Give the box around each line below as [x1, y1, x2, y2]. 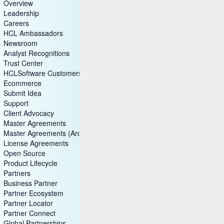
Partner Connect [3, 207, 55, 218]
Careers [3, 17, 29, 28]
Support [3, 97, 28, 108]
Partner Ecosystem [3, 187, 63, 198]
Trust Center [3, 57, 43, 68]
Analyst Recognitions [3, 47, 69, 58]
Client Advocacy [3, 107, 54, 118]
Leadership [3, 7, 39, 18]
